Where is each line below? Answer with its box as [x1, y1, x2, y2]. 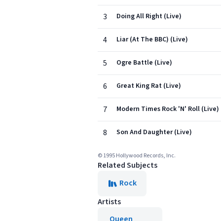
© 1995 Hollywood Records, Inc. [98, 151, 176, 160]
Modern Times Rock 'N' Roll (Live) [116, 104, 219, 114]
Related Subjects [98, 160, 157, 171]
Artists [98, 196, 121, 207]
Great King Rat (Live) [116, 81, 181, 91]
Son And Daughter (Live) [116, 127, 192, 137]
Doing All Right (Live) [116, 11, 182, 21]
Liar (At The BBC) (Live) [116, 35, 188, 44]
